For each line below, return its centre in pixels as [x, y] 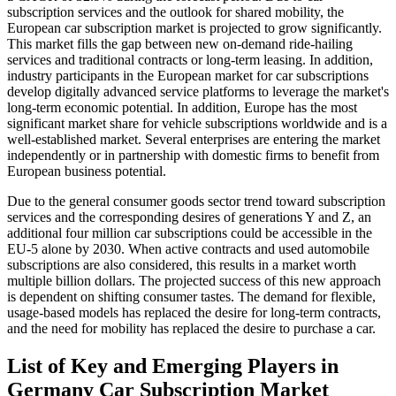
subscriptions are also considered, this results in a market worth [182, 265]
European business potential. [87, 171]
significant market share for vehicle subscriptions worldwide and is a [197, 124]
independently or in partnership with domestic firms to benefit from [193, 156]
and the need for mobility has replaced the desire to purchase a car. [191, 329]
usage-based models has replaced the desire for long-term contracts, [194, 313]
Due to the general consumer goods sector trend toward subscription [196, 202]
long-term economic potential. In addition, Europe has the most [182, 108]
